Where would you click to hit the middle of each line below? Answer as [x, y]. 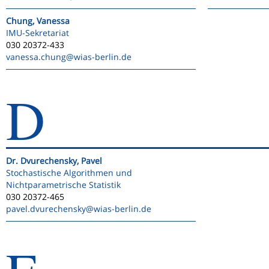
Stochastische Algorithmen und [69, 173]
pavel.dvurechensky [46, 209]
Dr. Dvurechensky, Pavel [54, 161]
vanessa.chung [36, 57]
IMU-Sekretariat [38, 33]
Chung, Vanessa [38, 21]
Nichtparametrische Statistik [63, 185]
